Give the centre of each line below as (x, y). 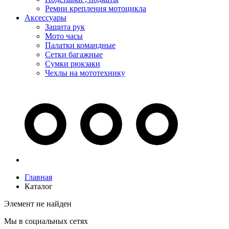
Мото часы (64, 36)
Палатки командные (80, 45)
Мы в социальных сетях (46, 221)
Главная (38, 177)
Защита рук (65, 27)
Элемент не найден (38, 203)
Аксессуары (45, 17)
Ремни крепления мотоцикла (96, 8)
